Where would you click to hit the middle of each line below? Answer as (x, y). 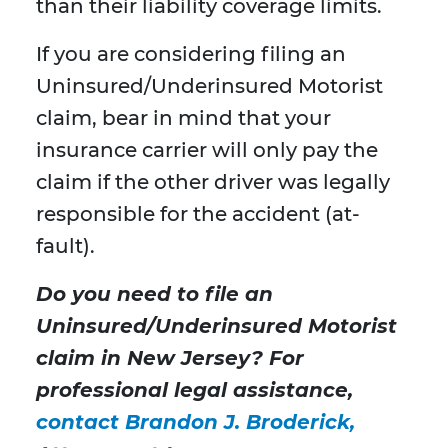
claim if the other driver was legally (213, 182)
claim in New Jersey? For (170, 358)
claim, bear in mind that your (183, 118)
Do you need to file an (154, 294)
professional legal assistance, (194, 390)
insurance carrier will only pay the (207, 150)
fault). (65, 246)
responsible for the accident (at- (198, 214)
